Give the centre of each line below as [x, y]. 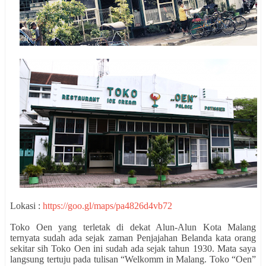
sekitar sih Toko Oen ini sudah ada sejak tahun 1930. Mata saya [133, 249]
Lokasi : [26, 206]
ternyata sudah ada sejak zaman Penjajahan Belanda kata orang [133, 238]
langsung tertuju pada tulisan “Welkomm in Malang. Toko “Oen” [133, 259]
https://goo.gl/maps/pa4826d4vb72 [107, 206]
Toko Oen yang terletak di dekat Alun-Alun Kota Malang [133, 227]
